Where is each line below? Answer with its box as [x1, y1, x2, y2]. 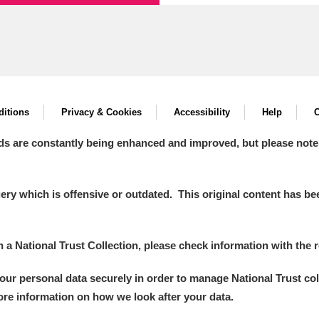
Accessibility [174, 106, 230, 117]
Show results [171, 172, 235, 185]
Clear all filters [21, 172, 93, 184]
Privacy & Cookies [61, 106, 142, 117]
